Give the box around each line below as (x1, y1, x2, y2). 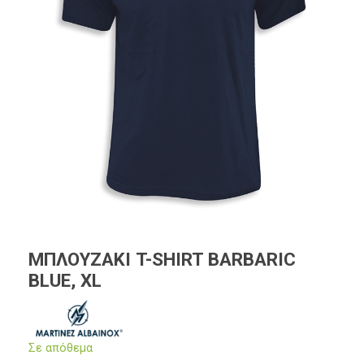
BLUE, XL (28, 270, 102, 291)
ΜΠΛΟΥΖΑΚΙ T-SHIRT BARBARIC (28, 249, 296, 270)
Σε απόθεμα (28, 340, 93, 355)
